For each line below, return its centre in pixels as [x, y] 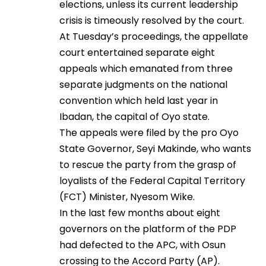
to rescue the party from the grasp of [148, 165]
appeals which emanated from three [146, 69]
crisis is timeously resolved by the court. [152, 21]
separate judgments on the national [143, 85]
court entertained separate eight [137, 53]
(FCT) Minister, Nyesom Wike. [127, 197]
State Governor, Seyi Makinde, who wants [155, 149]
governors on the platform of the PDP [148, 229]
